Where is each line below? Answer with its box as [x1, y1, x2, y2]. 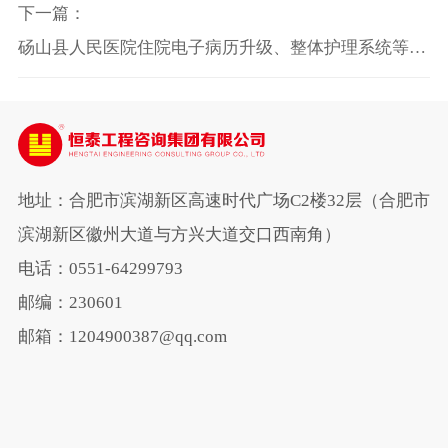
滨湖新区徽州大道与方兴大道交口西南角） [17, 224, 341, 244]
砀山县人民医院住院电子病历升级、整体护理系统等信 [17, 37, 426, 57]
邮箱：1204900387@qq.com [17, 326, 227, 346]
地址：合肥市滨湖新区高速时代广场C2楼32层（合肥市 [17, 190, 430, 210]
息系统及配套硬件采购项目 [17, 71, 222, 91]
